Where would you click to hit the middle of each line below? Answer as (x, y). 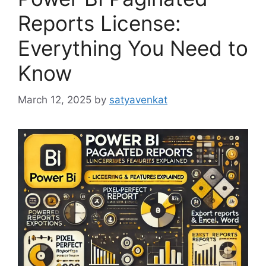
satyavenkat (138, 99)
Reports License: (99, 23)
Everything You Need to (133, 48)
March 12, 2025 (55, 99)
